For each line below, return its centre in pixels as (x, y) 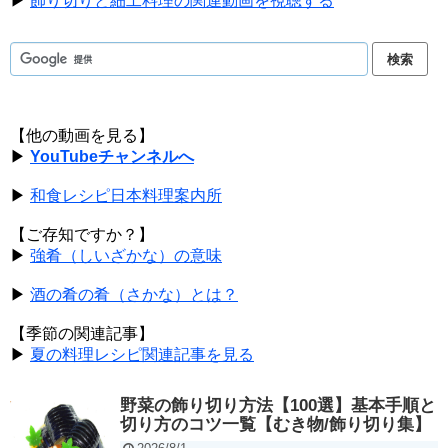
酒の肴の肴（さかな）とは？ (134, 295)
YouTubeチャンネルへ (112, 157)
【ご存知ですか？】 (82, 235)
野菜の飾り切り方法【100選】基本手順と (278, 406)
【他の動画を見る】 (82, 136)
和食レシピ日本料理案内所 (126, 196)
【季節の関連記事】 (82, 334)
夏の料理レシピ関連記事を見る (142, 355)
